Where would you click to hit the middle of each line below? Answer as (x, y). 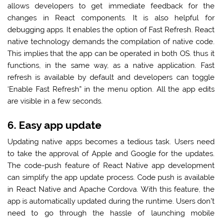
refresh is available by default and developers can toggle (111, 78)
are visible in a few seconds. (56, 101)
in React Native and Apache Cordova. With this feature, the (111, 190)
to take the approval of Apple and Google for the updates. (111, 154)
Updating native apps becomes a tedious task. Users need (111, 142)
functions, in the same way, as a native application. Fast (111, 66)
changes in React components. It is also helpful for (111, 18)
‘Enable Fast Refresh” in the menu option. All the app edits (111, 89)
